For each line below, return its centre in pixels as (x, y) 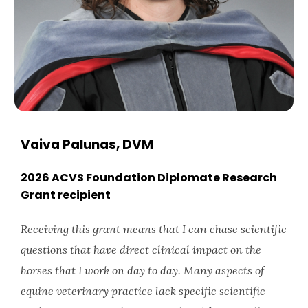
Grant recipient (66, 195)
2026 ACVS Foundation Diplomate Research (149, 178)
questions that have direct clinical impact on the (141, 249)
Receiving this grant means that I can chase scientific (154, 229)
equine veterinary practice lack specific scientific (143, 290)
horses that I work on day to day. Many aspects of (142, 270)
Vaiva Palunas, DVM (87, 145)
